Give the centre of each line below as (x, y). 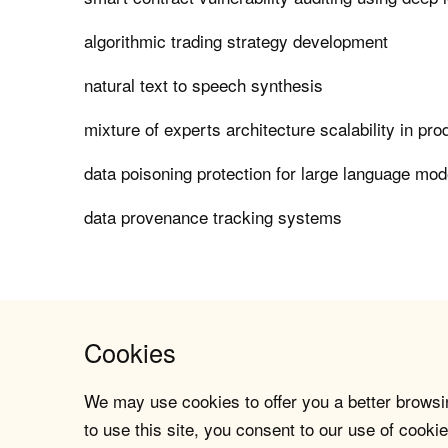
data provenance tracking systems (213, 217)
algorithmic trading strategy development (236, 41)
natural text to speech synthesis (204, 85)
